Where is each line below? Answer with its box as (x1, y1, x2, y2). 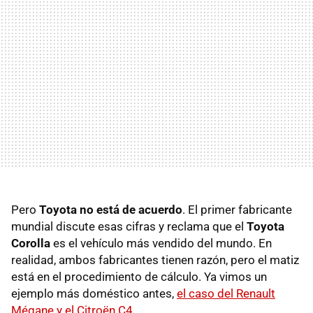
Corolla (11, 235, 50, 250)
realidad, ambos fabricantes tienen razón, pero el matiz (11, 252, 299, 267)
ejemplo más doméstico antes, (11, 286, 177, 300)
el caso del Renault (177, 286, 275, 300)
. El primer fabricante (182, 202, 292, 217)
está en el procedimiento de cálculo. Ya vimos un (11, 269, 267, 284)
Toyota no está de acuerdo (39, 202, 182, 217)
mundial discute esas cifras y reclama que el (11, 219, 247, 233)
